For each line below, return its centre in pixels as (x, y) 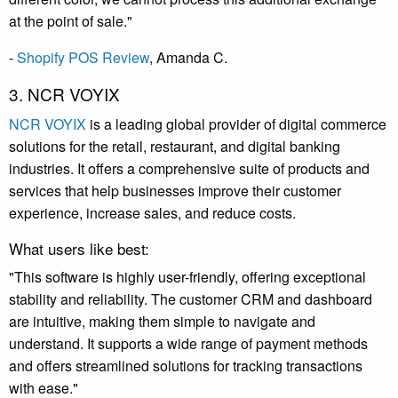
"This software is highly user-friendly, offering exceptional (187, 277)
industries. (41, 169)
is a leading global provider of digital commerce (236, 124)
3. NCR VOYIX (64, 94)
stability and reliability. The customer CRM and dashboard (191, 299)
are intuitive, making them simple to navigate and (162, 322)
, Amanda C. (188, 58)
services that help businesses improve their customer (175, 191)
